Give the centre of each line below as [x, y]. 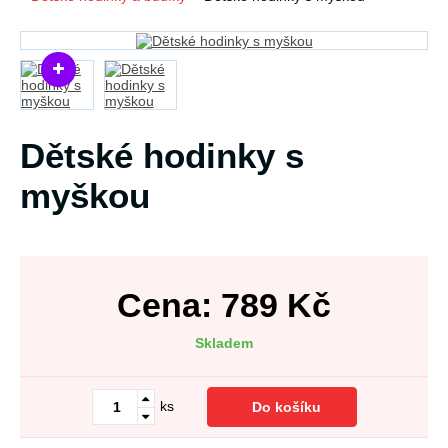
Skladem [224, 343]
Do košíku [286, 407]
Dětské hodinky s [162, 156]
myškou [85, 196]
